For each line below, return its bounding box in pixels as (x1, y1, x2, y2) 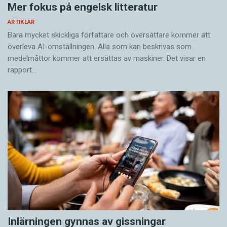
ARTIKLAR (8, 18, 35, 25)
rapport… (8, 65, 36, 74)
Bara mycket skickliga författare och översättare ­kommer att (8, 30, 210, 40)
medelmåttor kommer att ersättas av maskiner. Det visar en (8, 53, 206, 63)
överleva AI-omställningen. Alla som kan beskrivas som (8, 42, 192, 51)
